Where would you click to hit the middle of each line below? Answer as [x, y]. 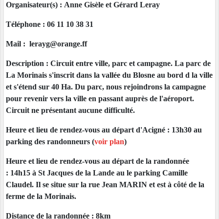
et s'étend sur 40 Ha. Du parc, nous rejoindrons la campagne [106, 87]
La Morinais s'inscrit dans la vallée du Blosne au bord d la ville [109, 75]
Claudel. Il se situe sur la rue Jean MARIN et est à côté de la [105, 184]
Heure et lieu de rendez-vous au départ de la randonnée [98, 161]
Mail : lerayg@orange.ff [46, 44]
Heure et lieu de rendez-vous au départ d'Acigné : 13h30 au [104, 130]
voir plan [109, 141]
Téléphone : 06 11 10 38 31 [50, 24]
